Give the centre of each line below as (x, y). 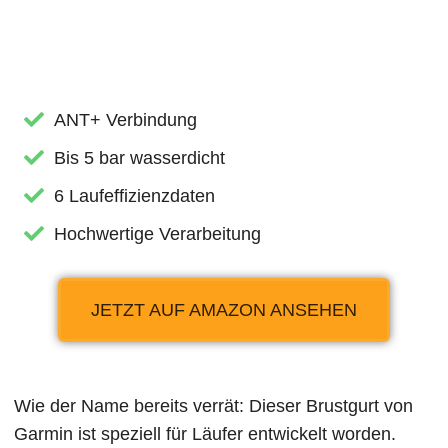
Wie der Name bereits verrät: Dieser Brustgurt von (214, 406)
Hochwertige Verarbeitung (158, 234)
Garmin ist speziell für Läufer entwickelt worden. (205, 434)
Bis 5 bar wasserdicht (140, 158)
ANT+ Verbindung (126, 120)
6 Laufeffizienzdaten (135, 196)
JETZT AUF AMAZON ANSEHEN (224, 310)
